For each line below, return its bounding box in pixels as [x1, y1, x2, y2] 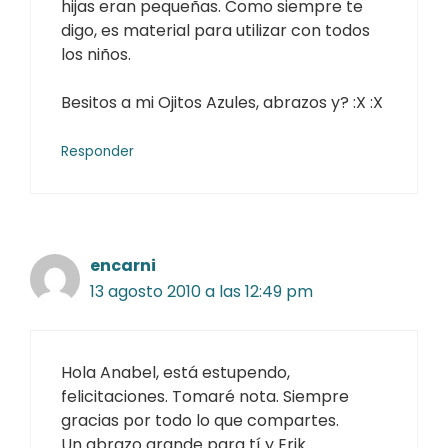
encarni [90, 253, 156, 277]
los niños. [61, 42, 131, 66]
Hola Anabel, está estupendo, [61, 360, 290, 384]
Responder [61, 141, 134, 161]
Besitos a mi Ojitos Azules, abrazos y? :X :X [61, 90, 383, 114]
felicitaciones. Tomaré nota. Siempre [61, 384, 349, 408]
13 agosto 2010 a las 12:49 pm [90, 279, 313, 303]
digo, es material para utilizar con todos [61, 18, 370, 42]
